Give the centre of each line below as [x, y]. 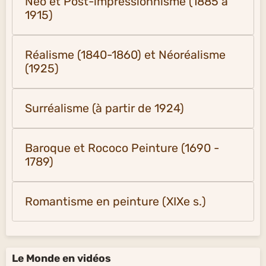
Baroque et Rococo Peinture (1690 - [122, 148]
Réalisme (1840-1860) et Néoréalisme [126, 55]
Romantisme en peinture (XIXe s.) [115, 201]
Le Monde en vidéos [61, 258]
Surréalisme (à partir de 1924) [104, 108]
